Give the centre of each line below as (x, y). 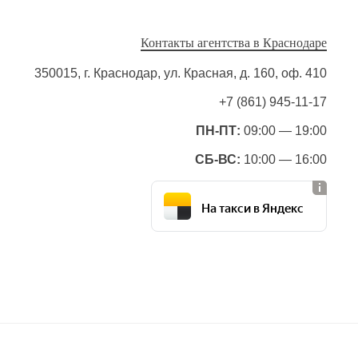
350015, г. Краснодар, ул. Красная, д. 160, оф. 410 (181, 73)
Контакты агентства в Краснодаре (234, 43)
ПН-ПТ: (218, 131)
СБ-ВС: (218, 159)
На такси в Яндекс (253, 206)
